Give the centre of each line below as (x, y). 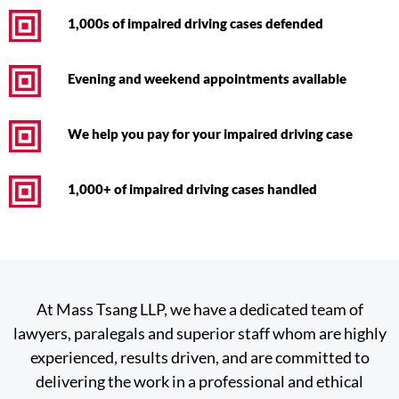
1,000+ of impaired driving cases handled (192, 189)
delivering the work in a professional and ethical (199, 381)
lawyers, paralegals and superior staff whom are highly (199, 333)
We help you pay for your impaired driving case (210, 134)
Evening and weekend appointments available (207, 78)
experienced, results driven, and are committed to (199, 357)
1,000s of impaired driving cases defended (195, 23)
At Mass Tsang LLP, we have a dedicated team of (199, 309)
